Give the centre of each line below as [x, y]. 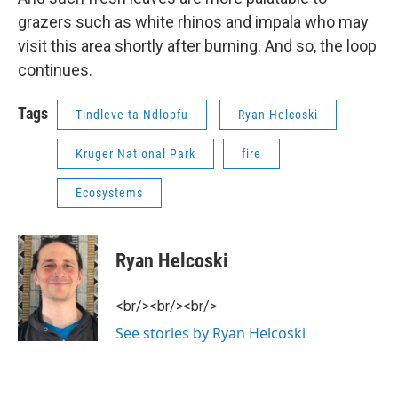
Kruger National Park [135, 154]
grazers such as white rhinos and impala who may [193, 22]
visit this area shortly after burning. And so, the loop [197, 46]
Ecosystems [109, 193]
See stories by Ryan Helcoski [211, 334]
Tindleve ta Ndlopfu [132, 115]
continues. [55, 70]
